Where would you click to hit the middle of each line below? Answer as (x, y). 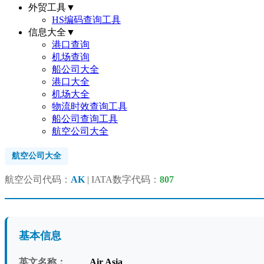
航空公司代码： (38, 179)
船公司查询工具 (85, 119)
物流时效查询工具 (90, 106)
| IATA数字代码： (122, 179)
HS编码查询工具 (86, 20)
